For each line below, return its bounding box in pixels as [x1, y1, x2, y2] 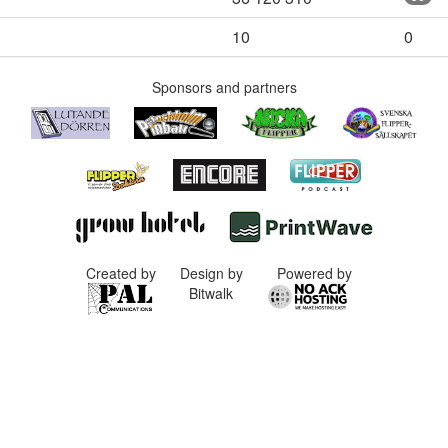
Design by [179, 263, 243, 284]
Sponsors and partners [151, 77, 297, 98]
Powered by [276, 263, 352, 284]
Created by [85, 263, 156, 284]
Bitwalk [189, 283, 234, 304]
